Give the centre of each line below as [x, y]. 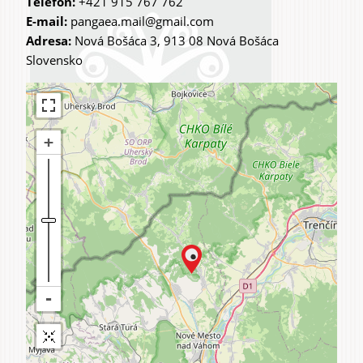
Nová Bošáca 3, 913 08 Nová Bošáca [177, 41]
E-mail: [48, 21]
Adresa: [50, 41]
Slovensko [54, 60]
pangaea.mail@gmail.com [142, 21]
